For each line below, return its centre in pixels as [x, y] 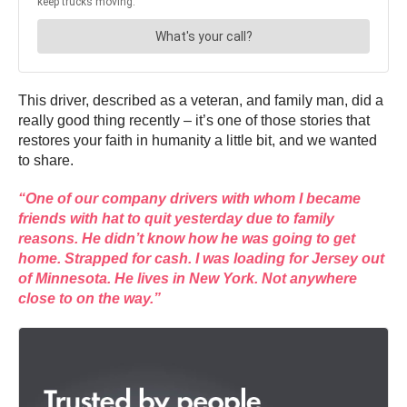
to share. [46, 160]
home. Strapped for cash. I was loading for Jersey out [201, 258]
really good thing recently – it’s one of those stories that [194, 120]
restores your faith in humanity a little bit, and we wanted [198, 140]
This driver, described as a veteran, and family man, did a [201, 100]
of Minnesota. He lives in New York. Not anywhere [188, 278]
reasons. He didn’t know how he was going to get [187, 238]
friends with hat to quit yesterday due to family [176, 218]
